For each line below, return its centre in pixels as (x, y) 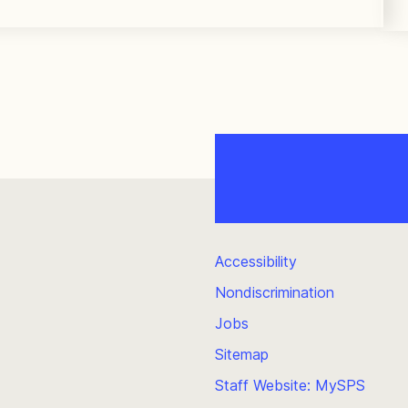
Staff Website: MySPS (290, 385)
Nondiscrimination (275, 292)
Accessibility (256, 261)
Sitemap (242, 354)
